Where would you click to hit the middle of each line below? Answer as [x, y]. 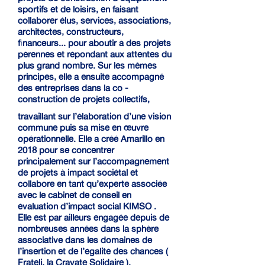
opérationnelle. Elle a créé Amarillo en [91, 139]
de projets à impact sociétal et [78, 172]
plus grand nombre [55, 65]
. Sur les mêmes [125, 65]
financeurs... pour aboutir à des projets [94, 43]
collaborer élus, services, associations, [94, 20]
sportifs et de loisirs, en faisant [78, 9]
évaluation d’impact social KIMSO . [87, 206]
